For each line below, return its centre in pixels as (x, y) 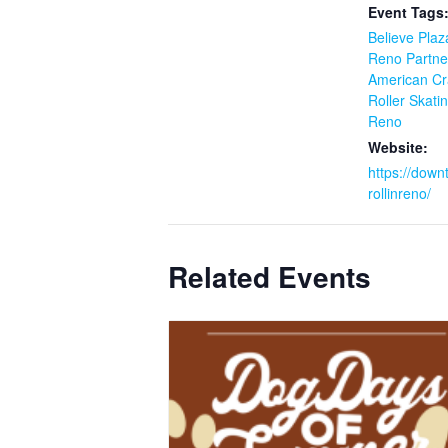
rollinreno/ (399, 193)
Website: (398, 147)
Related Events (269, 277)
